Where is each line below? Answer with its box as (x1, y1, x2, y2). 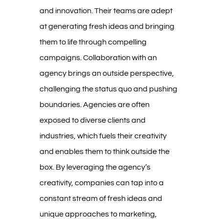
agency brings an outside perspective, (39, 69, 174, 77)
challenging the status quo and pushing (39, 85, 177, 93)
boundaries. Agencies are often (39, 100, 150, 109)
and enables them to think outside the (39, 147, 170, 155)
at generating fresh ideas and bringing (39, 22, 175, 30)
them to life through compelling (39, 38, 147, 46)
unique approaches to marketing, (39, 210, 157, 218)
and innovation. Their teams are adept (39, 6, 173, 15)
